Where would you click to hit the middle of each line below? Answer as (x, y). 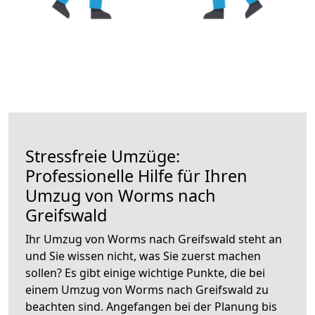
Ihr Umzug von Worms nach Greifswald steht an (154, 239)
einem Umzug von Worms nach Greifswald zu (147, 289)
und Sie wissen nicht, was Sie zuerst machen (143, 256)
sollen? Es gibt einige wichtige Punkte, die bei (145, 272)
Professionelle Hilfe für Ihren (136, 175)
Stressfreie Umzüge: (103, 156)
